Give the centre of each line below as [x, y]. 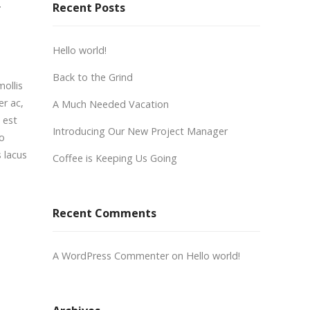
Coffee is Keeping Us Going [115, 158]
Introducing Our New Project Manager [140, 131]
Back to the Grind [93, 77]
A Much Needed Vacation [111, 104]
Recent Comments [104, 213]
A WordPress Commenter [111, 256]
